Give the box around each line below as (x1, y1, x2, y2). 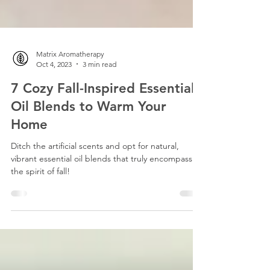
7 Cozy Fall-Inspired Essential (11, 106, 195, 123)
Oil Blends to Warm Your (11, 124, 166, 141)
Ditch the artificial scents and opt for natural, (11, 166, 179, 178)
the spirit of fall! (11, 192, 70, 203)
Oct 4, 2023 (36, 86, 72, 95)
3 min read (83, 86, 116, 95)
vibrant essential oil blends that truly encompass (11, 179, 192, 190)
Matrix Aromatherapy (36, 75, 104, 85)
